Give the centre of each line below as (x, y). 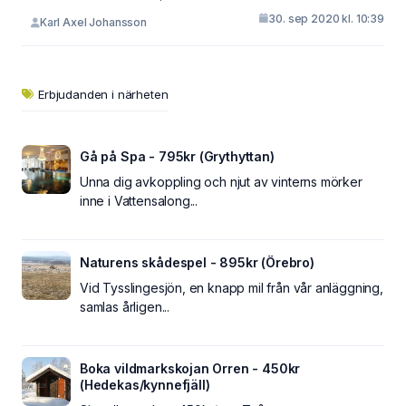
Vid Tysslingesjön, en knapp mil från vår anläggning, (232, 287)
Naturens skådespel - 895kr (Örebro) (197, 262)
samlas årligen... (125, 306)
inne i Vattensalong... (139, 200)
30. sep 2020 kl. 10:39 (326, 18)
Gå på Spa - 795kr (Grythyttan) (177, 156)
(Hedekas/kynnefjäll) (145, 384)
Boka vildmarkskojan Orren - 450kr (190, 368)
